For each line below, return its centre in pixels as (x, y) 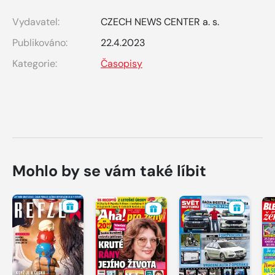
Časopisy (122, 63)
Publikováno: (40, 42)
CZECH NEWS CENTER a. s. (160, 21)
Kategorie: (35, 63)
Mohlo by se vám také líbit (109, 171)
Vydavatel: (36, 21)
